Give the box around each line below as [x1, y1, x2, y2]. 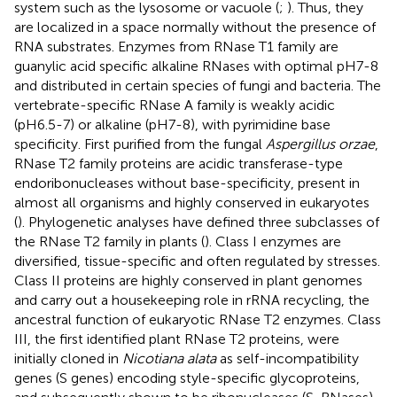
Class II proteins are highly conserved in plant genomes [14, 271, 362, 289]
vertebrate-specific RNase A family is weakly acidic [14, 96, 335, 113]
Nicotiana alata [122, 349, 216, 367]
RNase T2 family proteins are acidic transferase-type [14, 154, 343, 172]
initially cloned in [14, 349, 122, 367]
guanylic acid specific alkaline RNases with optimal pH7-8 [14, 57, 378, 74]
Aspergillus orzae [266, 135, 375, 152]
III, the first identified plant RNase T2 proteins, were [14, 330, 339, 347]
